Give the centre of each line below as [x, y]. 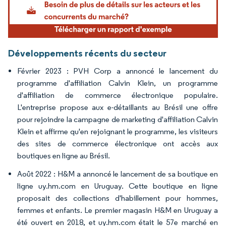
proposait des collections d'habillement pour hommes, [118, 198]
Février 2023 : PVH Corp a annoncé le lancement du [118, 71]
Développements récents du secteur [87, 53]
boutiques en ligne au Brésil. [64, 155]
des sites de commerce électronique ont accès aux [118, 143]
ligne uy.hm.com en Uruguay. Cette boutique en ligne [118, 186]
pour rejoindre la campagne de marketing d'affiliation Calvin [118, 119]
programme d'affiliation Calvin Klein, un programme [118, 83]
